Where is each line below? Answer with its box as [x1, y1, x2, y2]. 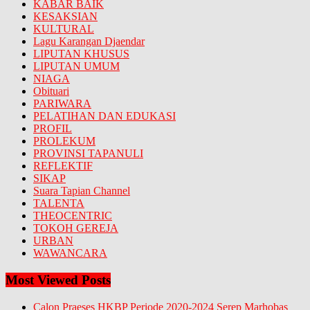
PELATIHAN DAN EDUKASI [33, 110, 176, 122]
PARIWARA [33, 98, 91, 110]
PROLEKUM [33, 135, 95, 147]
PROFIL [33, 122, 72, 135]
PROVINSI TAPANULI [33, 147, 143, 160]
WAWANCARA [33, 247, 107, 259]
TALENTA [33, 197, 84, 210]
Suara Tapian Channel [33, 185, 130, 197]
